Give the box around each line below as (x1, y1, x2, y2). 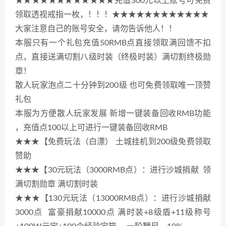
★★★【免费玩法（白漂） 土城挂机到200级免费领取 (15, 137, 211, 146)
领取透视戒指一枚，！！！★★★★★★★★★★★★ (15, 10, 209, 19)
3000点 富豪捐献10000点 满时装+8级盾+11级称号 (15, 208, 211, 216)
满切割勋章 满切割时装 (15, 180, 102, 188)
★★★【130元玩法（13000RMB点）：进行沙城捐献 (15, 194, 211, 202)
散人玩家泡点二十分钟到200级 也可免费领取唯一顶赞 (15, 81, 211, 89)
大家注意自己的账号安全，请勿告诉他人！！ (15, 24, 181, 33)
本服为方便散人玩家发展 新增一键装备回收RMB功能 (15, 109, 211, 118)
